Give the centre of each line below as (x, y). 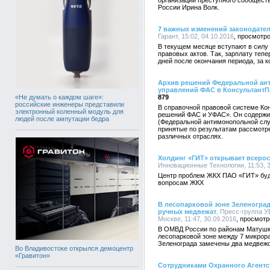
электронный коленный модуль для (69, 111)
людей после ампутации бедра (62, 118)
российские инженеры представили (70, 104)
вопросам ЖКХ (181, 183)
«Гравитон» (33, 255)
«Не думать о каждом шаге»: (59, 97)
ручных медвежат (187, 212)
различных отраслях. (190, 136)
